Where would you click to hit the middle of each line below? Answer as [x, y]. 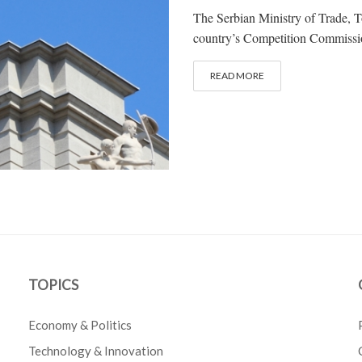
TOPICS [54, 285]
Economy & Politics [80, 325]
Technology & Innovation [96, 351]
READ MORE [237, 76]
